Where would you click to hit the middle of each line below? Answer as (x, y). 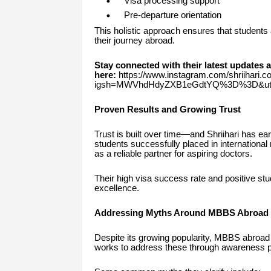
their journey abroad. (134, 41)
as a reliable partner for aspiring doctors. (173, 154)
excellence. (116, 188)
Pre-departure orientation (172, 15)
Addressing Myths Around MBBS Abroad (181, 213)
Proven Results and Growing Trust (167, 110)
